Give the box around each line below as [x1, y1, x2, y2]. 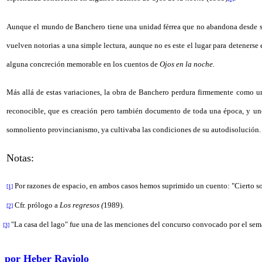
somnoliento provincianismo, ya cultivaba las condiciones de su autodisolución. [6, 125, 261, 134]
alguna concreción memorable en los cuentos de [6, 60, 160, 68]
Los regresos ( [60, 201, 104, 209]
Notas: [6, 152, 34, 164]
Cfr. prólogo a [13, 201, 60, 209]
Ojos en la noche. [160, 60, 215, 68]
